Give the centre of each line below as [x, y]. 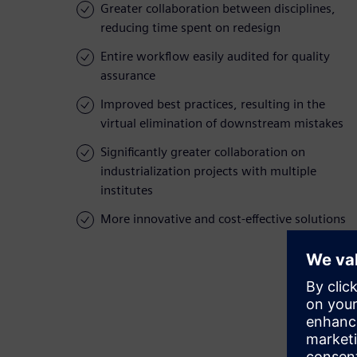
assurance [128, 76]
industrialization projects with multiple [208, 171]
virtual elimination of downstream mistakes [222, 124]
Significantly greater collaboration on [203, 152]
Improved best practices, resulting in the [213, 104]
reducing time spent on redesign [190, 28]
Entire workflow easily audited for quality [215, 57]
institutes [127, 190]
